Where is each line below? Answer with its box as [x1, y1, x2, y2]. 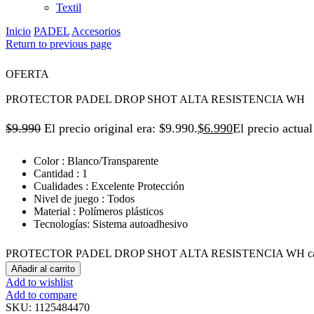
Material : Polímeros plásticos [34, 205, 163, 218]
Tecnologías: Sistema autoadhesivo [34, 218, 188, 231]
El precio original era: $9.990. [44, 121, 198, 136]
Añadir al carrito [11, 263, 75, 274]
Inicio [6, 25, 31, 37]
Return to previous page [6, 37, 111, 50]
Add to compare [6, 288, 77, 301]
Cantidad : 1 [34, 168, 88, 180]
